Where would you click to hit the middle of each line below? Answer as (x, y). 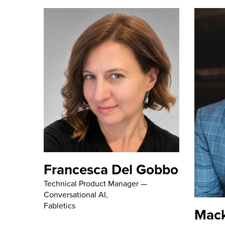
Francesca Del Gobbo (111, 170)
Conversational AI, (76, 195)
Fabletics (60, 206)
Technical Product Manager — (95, 184)
